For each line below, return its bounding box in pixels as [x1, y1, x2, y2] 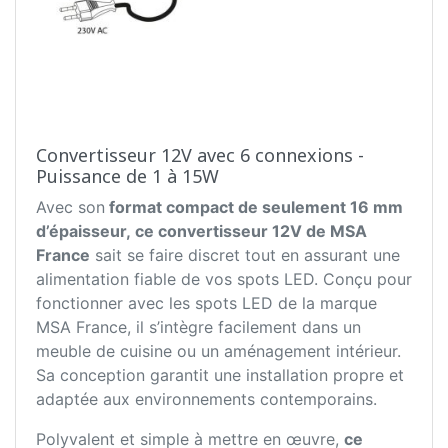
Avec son [36, 197, 105, 218]
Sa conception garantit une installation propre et [36, 365, 404, 386]
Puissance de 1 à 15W [36, 164, 219, 189]
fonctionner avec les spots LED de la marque [36, 293, 377, 314]
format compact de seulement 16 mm [105, 197, 403, 218]
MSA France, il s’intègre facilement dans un [36, 317, 361, 338]
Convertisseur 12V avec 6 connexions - [36, 143, 364, 168]
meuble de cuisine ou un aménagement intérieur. [36, 341, 401, 362]
